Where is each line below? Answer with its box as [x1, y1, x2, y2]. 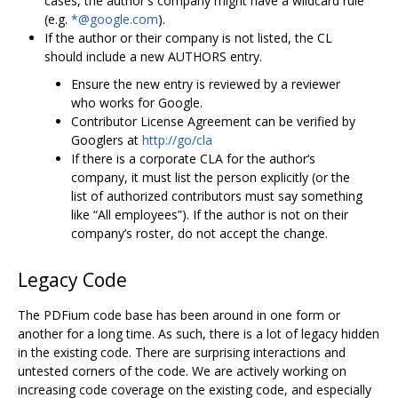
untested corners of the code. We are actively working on [18, 362, 346, 379]
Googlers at [71, 131, 142, 148]
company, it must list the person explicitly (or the [71, 168, 350, 186]
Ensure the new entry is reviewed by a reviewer [71, 75, 340, 92]
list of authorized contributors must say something [71, 187, 362, 204]
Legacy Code [18, 267, 127, 292]
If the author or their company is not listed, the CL [44, 28, 332, 46]
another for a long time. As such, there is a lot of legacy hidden [18, 324, 379, 342]
